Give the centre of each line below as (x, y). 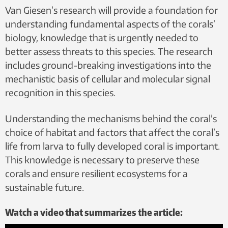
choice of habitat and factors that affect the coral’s (112, 132)
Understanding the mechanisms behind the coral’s (111, 118)
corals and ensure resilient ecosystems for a (96, 173)
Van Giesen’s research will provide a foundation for (111, 10)
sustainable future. (45, 187)
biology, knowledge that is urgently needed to (102, 37)
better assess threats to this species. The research (109, 51)
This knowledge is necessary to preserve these (102, 160)
